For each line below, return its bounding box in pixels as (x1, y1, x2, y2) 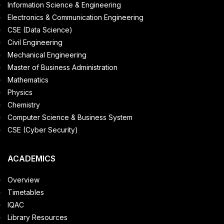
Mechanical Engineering (7, 50, 86, 59)
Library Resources (7, 212, 67, 221)
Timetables (7, 187, 44, 196)
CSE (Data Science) (7, 25, 72, 34)
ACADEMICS (7, 153, 55, 163)
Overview (7, 175, 39, 184)
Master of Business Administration (7, 62, 117, 71)
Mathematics (7, 75, 48, 84)
